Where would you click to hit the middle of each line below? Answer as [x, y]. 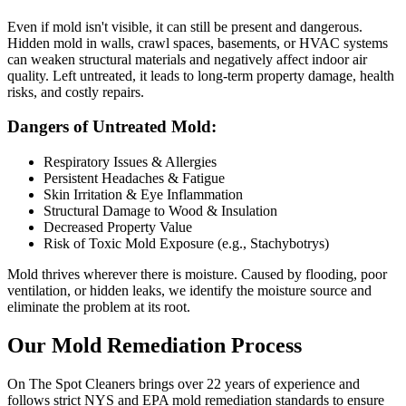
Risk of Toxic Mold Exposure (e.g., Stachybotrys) [186, 244]
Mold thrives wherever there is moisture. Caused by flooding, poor [197, 275]
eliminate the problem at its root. [99, 307]
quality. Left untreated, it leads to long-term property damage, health [201, 75]
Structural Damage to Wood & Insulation [160, 211]
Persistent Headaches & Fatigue [134, 179]
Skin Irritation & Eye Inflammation [143, 195]
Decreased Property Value [118, 227]
